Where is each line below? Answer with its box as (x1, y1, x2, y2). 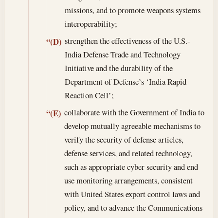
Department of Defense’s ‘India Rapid (64, 76, 186, 88)
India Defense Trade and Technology (64, 49, 181, 60)
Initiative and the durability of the (64, 62, 173, 74)
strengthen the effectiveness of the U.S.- (64, 35, 190, 47)
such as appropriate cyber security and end (64, 161, 198, 173)
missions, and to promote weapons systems (64, 4, 200, 16)
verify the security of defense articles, (64, 134, 183, 145)
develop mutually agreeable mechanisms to (64, 120, 200, 132)
